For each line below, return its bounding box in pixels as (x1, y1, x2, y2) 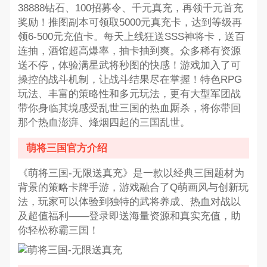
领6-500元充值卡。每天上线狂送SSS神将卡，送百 (17, 31, 245, 43)
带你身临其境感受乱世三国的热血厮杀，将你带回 (17, 103, 241, 114)
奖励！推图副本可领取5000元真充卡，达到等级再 (17, 17, 242, 29)
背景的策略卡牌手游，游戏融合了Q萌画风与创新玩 (17, 182, 249, 194)
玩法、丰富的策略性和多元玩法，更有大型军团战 (17, 88, 241, 100)
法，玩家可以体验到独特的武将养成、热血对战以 (17, 196, 241, 208)
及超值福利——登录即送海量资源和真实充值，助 (17, 210, 241, 222)
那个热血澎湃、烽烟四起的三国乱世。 (17, 117, 190, 129)
